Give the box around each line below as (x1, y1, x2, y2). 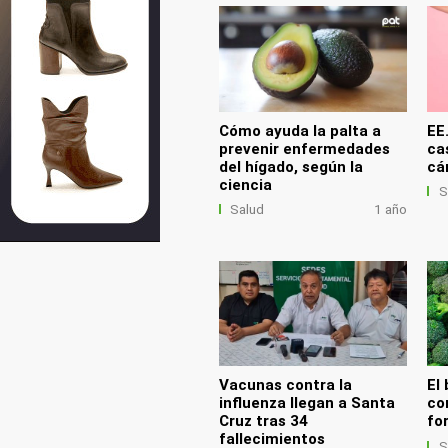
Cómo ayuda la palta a (218, 121, 381, 140)
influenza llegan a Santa (218, 394, 395, 413)
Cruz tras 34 (218, 412, 308, 431)
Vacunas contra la (218, 376, 352, 395)
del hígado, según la (218, 157, 363, 176)
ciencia (218, 175, 272, 194)
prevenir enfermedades (218, 139, 390, 158)
